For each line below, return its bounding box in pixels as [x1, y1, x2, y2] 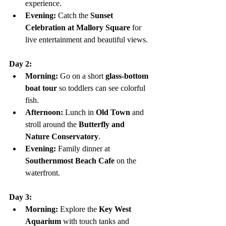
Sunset [90, 11, 115, 20]
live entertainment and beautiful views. [25, 35, 148, 44]
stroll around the [25, 120, 79, 129]
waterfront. [25, 168, 60, 178]
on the [115, 156, 138, 165]
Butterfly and [79, 120, 127, 129]
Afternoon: [25, 108, 63, 117]
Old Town [96, 108, 130, 117]
